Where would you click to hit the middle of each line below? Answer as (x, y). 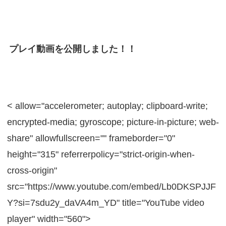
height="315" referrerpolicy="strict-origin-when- (101, 154)
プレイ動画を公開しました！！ (72, 49)
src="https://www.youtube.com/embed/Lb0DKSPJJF (111, 187)
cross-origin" (32, 171)
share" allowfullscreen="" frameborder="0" (91, 138)
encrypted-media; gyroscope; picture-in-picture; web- (113, 122)
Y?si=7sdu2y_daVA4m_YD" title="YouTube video (105, 203)
